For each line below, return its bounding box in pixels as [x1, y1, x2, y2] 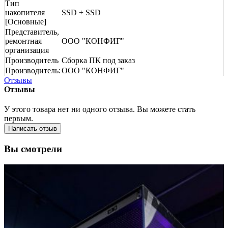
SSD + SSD [62, 8, 101, 17]
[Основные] [5, 17, 46, 26]
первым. [4, 114, 33, 123]
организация [5, 45, 49, 54]
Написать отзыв [8, 125, 57, 133]
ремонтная [5, 36, 42, 45]
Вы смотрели [4, 143, 62, 154]
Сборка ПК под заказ [62, 55, 135, 65]
